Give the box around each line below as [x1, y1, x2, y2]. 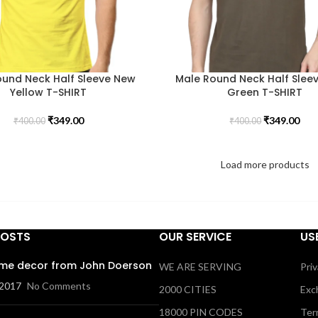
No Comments [27, 279, 91, 292]
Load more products [220, 158, 309, 170]
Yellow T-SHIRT [10, 84, 87, 99]
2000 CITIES [159, 283, 216, 295]
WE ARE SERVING [159, 260, 241, 273]
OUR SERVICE [159, 228, 231, 245]
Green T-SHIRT [226, 84, 302, 99]
